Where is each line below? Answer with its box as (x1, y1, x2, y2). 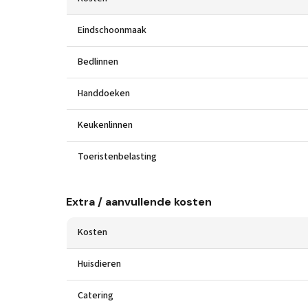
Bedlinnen (78, 55, 118, 69)
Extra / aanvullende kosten (66, 195, 212, 209)
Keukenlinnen (78, 118, 133, 132)
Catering (78, 289, 113, 302)
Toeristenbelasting (78, 150, 157, 164)
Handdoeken (78, 87, 130, 100)
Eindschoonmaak (78, 23, 146, 37)
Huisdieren (78, 257, 121, 271)
